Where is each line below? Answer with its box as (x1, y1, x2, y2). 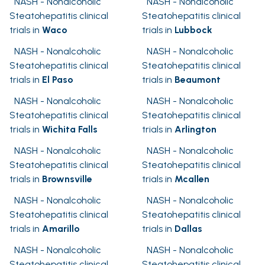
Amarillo (42, 223, 80, 235)
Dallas (174, 223, 202, 235)
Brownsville (42, 173, 92, 185)
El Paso (42, 74, 73, 86)
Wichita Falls (42, 124, 98, 135)
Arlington (174, 124, 216, 135)
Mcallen (174, 173, 209, 185)
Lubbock (174, 24, 212, 36)
